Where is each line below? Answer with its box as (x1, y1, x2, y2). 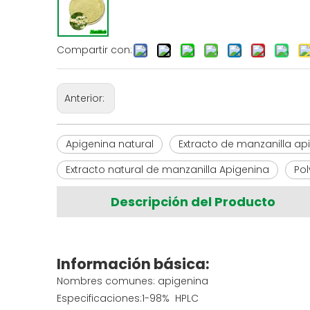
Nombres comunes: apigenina (57, 274, 208, 288)
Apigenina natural (66, 137, 154, 151)
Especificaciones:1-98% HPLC (57, 291, 199, 305)
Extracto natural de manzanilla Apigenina (66, 163, 269, 176)
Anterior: (64, 91, 107, 105)
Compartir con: (57, 43, 132, 57)
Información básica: (57, 254, 210, 274)
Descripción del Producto (110, 193, 275, 210)
